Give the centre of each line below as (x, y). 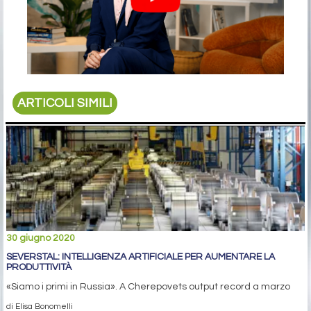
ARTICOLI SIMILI (65, 103)
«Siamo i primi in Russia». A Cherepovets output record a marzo (148, 287)
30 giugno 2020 (41, 238)
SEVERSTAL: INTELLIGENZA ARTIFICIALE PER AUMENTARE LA (141, 257)
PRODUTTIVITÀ (39, 268)
